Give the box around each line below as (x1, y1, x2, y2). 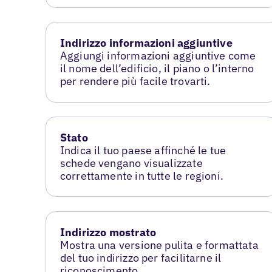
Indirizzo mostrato (59, 225, 157, 240)
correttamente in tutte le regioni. (59, 169, 223, 183)
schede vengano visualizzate (59, 156, 203, 171)
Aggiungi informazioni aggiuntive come (59, 49, 256, 63)
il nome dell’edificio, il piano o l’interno (59, 61, 254, 76)
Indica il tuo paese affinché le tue (59, 143, 226, 158)
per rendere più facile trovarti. (59, 74, 211, 89)
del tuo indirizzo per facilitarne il (59, 251, 222, 265)
